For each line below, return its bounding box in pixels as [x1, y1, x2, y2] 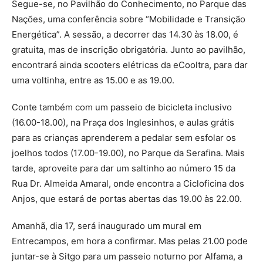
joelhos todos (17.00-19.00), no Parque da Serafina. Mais [12, 147, 245, 159]
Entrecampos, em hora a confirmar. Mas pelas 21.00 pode [12, 235, 248, 247]
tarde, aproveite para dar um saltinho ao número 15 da [12, 163, 235, 174]
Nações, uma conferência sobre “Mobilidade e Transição [12, 14, 245, 25]
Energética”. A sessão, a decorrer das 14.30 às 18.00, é [12, 29, 238, 41]
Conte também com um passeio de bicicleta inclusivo [12, 102, 232, 113]
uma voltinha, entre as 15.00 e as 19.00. [12, 75, 174, 86]
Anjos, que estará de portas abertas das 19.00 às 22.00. [12, 193, 242, 205]
